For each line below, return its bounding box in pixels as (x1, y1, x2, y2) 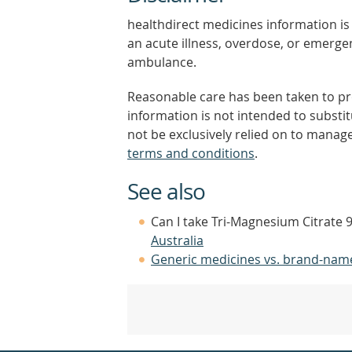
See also (127, 177, 205, 206)
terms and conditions (127, 145, 255, 162)
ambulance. (127, 53, 196, 71)
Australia (151, 232, 203, 249)
